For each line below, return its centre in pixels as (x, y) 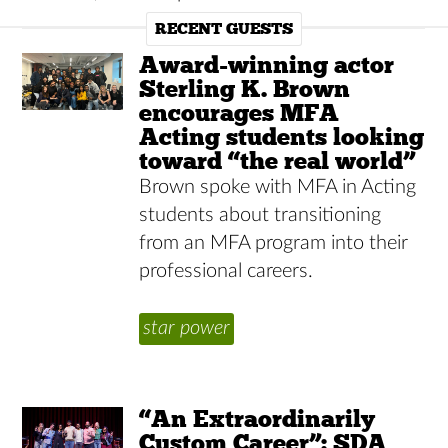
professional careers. (226, 271)
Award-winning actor (267, 64)
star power (187, 327)
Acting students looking (282, 136)
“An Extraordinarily (257, 418)
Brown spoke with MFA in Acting (278, 187)
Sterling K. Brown (245, 88)
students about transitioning (260, 215)
